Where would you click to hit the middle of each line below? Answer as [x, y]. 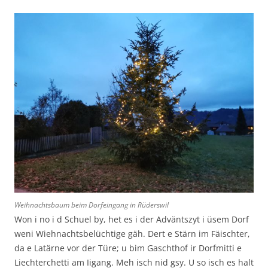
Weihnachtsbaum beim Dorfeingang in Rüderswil [92, 205]
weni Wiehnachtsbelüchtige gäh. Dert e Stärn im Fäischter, [132, 233]
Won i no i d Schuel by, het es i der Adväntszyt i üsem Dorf [132, 219]
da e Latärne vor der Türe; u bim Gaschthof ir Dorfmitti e [128, 248]
